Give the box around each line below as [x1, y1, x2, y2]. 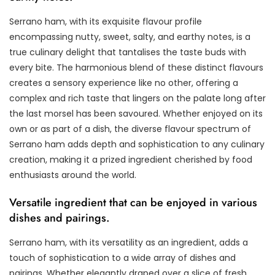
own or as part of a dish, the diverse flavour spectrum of [9, 122, 251, 135]
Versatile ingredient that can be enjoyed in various [9, 194, 257, 211]
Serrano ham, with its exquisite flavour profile [9, 15, 202, 28]
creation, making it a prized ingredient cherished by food [9, 153, 252, 166]
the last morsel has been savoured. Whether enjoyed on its [9, 107, 263, 120]
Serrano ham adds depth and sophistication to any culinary [9, 137, 265, 150]
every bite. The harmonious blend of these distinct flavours [9, 61, 263, 74]
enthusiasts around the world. [9, 168, 136, 181]
